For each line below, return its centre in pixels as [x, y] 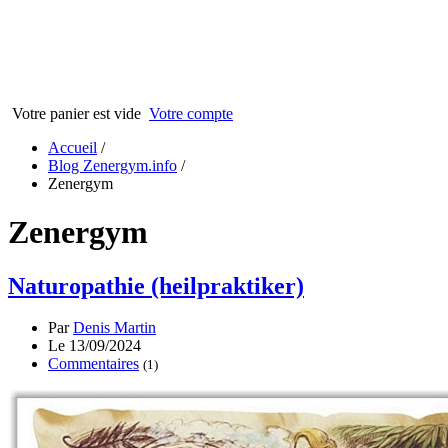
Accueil [72, 147]
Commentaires [93, 364]
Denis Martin [114, 328]
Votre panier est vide [76, 113]
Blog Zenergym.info [112, 165]
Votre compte [191, 113]
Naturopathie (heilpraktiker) [156, 285]
